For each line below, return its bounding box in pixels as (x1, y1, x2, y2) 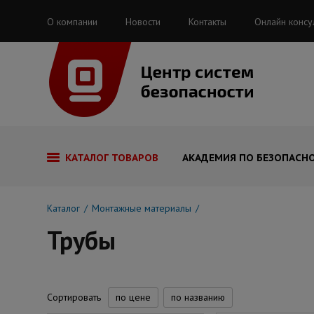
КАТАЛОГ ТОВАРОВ (65, 151, 158, 164)
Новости (125, 15, 161, 28)
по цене (116, 291, 151, 303)
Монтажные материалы (92, 202, 191, 214)
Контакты (189, 15, 226, 28)
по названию (171, 291, 225, 303)
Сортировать (47, 291, 101, 303)
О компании (47, 15, 97, 28)
